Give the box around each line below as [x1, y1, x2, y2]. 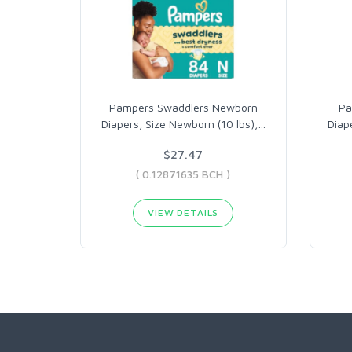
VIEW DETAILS [148, 207, 219, 218]
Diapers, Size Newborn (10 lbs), [101, 117, 258, 130]
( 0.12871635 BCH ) [136, 167, 231, 181]
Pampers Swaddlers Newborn [108, 101, 258, 114]
